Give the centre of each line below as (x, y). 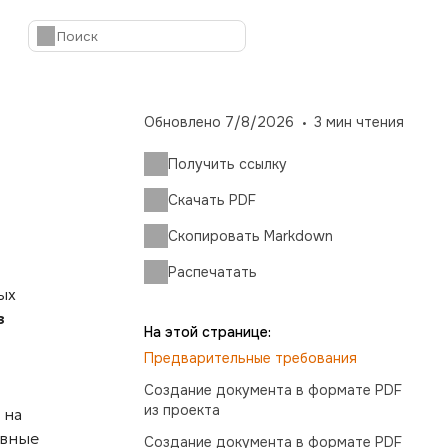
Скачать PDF (212, 200)
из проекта (182, 410)
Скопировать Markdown (250, 236)
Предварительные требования (250, 358)
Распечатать (212, 272)
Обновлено (182, 122)
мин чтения (365, 122)
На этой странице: (207, 332)
